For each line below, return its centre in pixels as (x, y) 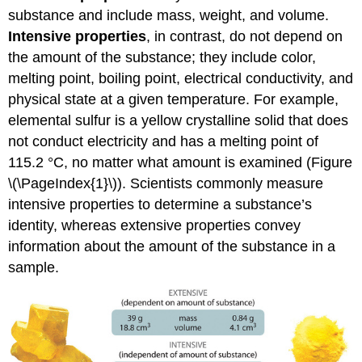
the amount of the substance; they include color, (162, 57)
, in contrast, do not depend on (245, 36)
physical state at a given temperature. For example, (174, 99)
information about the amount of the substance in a (172, 246)
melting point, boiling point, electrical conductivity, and (181, 78)
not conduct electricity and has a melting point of (164, 141)
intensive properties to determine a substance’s (160, 204)
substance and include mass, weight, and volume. (169, 15)
